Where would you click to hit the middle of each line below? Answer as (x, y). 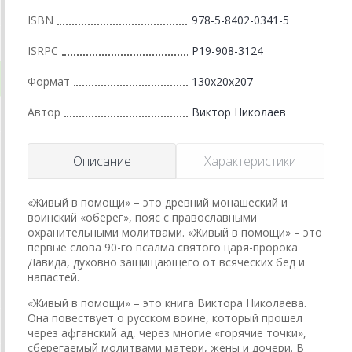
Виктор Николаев (239, 112)
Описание (102, 161)
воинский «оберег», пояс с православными (142, 217)
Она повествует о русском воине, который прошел (165, 317)
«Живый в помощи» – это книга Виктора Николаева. (167, 302)
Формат (49, 81)
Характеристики (250, 161)
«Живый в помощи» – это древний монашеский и (158, 202)
